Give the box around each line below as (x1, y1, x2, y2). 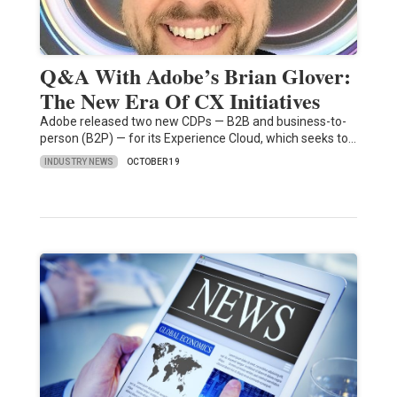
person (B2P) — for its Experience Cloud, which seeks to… (39, 131, 356, 146)
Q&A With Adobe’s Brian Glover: (39, 60, 351, 92)
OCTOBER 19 (126, 157, 180, 167)
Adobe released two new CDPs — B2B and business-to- (39, 114, 346, 129)
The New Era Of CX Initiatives (39, 85, 320, 117)
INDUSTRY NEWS (43, 156, 113, 167)
